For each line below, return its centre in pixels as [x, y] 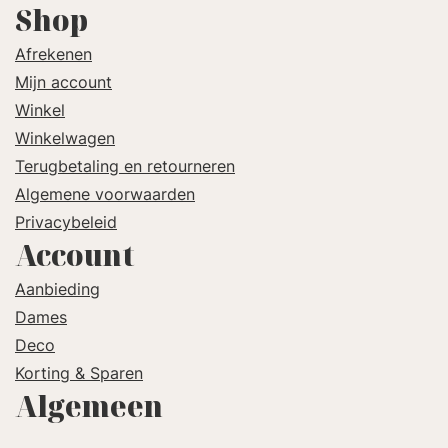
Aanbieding [57, 288]
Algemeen [89, 405]
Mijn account [63, 81]
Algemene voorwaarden [105, 193]
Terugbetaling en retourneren [125, 165]
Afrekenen [53, 53]
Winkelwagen [65, 137]
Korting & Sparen [79, 372]
